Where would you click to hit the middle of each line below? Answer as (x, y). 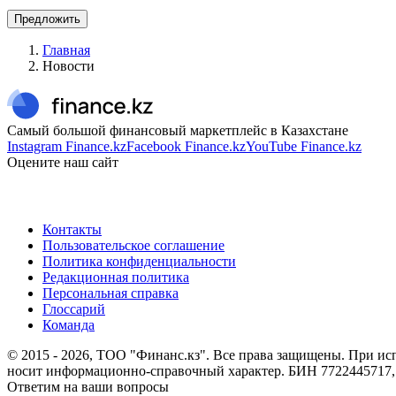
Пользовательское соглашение (133, 245)
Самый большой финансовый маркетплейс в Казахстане (178, 130)
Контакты (72, 229)
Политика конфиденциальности (139, 261)
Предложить (47, 19)
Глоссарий (74, 308)
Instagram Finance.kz (67, 146)
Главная (66, 49)
